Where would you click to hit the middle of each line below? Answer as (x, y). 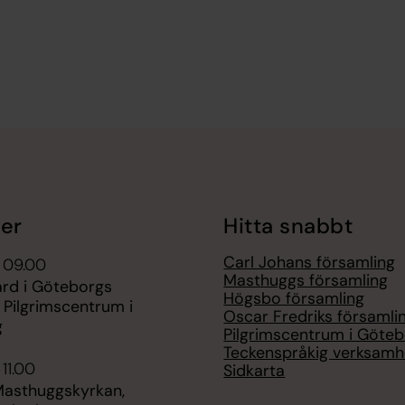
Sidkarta (254, 371)
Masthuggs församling (306, 281)
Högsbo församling (294, 299)
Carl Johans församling (310, 263)
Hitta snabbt (288, 226)
